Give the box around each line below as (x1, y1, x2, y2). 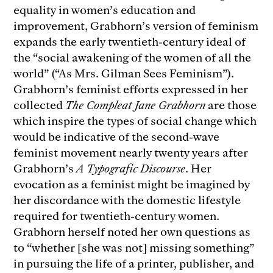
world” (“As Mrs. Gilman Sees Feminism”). (13, 65, 235, 80)
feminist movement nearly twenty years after (13, 144, 249, 160)
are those (205, 96, 257, 112)
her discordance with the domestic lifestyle (13, 191, 241, 207)
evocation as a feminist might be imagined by (13, 175, 250, 191)
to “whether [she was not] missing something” (13, 239, 255, 255)
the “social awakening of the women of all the (13, 49, 252, 65)
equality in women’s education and (13, 1, 196, 17)
